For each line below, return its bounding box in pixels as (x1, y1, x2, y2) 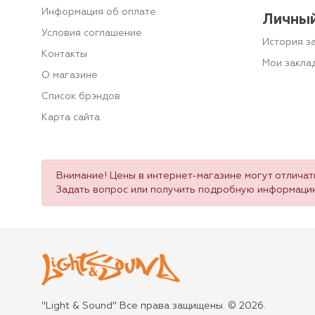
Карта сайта (41, 112, 100, 123)
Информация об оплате (41, 7, 156, 18)
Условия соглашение (41, 28, 142, 39)
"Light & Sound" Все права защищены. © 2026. (41, 301, 266, 311)
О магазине (41, 70, 98, 81)
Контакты (41, 49, 87, 60)
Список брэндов (41, 91, 120, 102)
